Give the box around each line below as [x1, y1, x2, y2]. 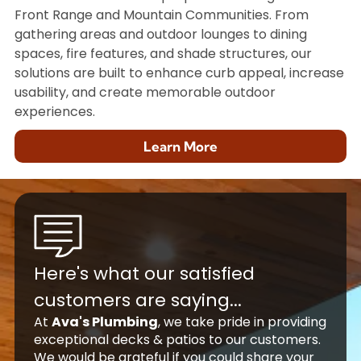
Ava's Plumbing [51, 313, 158, 332]
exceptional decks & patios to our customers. [33, 330, 321, 350]
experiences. [14, 102, 95, 121]
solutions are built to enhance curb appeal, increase [14, 63, 344, 82]
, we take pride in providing [157, 313, 326, 332]
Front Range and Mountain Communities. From [14, 5, 309, 24]
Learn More [143, 137, 218, 155]
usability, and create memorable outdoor [14, 82, 276, 102]
